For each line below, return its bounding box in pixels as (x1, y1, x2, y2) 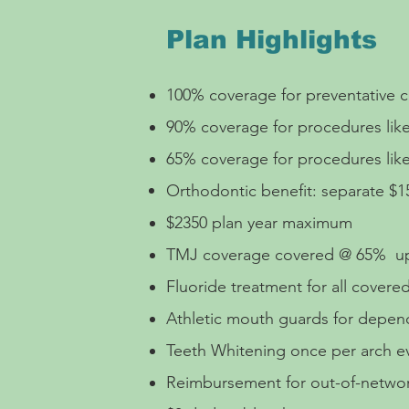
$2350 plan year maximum (166, 213, 352, 233)
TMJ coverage (166, 245, 275, 265)
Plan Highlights (166, 26, 377, 54)
